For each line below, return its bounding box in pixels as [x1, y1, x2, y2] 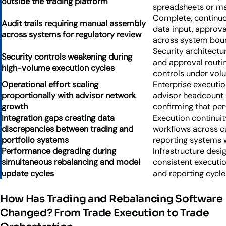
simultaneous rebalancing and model [2, 157, 140, 168]
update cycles [2, 168, 54, 179]
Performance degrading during [2, 146, 116, 157]
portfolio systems [2, 135, 69, 146]
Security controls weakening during [2, 51, 132, 63]
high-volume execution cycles [2, 63, 115, 74]
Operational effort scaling [2, 79, 98, 90]
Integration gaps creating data [2, 112, 115, 124]
